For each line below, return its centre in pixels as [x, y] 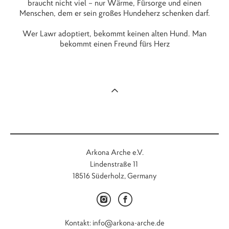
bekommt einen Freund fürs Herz [114, 43]
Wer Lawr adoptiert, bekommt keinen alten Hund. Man [114, 33]
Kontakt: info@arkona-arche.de [114, 223]
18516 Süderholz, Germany [114, 176]
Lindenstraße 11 [114, 164]
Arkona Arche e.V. [114, 152]
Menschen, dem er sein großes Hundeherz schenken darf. [114, 13]
